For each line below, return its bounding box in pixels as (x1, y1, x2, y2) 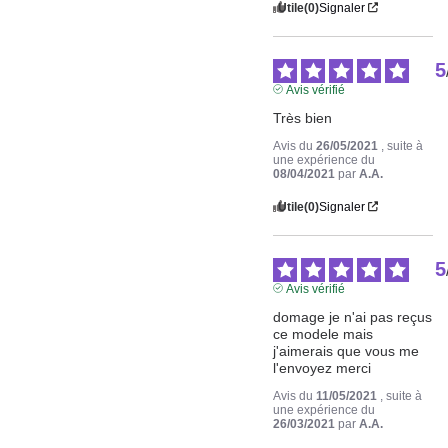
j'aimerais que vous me (273, 342, 420, 359)
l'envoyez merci (273, 359, 372, 376)
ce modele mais (273, 325, 374, 342)
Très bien (273, 109, 333, 126)
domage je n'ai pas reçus (273, 308, 433, 325)
